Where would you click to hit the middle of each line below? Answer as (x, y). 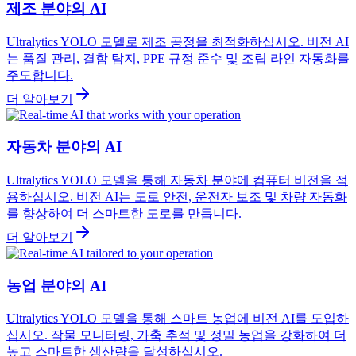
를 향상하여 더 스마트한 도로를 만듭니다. (124, 213)
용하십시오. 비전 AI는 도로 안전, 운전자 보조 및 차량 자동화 (177, 196)
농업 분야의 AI (56, 285)
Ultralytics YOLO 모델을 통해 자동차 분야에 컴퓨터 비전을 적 (177, 180)
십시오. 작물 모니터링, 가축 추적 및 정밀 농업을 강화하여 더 (176, 335)
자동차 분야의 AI (64, 147)
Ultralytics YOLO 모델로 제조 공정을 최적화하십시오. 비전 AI (178, 41)
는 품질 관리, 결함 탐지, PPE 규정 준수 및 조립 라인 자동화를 (178, 58)
